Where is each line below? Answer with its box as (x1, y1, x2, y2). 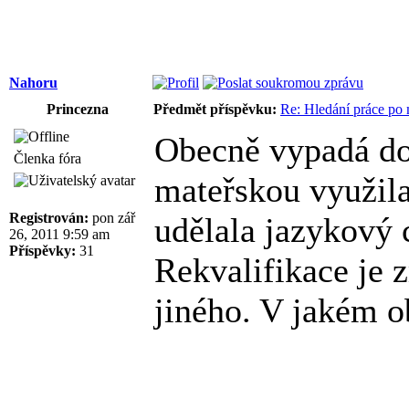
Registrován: (9, 209, 89, 225)
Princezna (47, 100, 109, 117)
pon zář (89, 209, 135, 225)
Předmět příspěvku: (153, 100, 277, 117)
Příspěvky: (9, 242, 76, 258)
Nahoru (9, 74, 58, 90)
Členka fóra (14, 150, 81, 166)
